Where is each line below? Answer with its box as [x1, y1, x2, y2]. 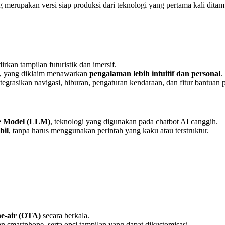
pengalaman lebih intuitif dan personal [89, 69, 220, 78]
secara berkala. [41, 211, 89, 220]
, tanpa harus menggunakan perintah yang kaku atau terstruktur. [9, 126, 209, 135]
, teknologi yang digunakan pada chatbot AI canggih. [50, 117, 218, 126]
